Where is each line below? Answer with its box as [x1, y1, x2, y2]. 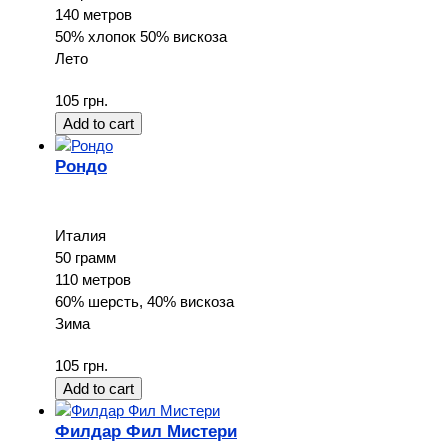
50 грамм [55, 248, 116, 266]
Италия [55, 226, 106, 244]
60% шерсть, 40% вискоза [55, 292, 234, 310]
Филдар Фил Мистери [55, 421, 237, 440]
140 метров [55, 5, 132, 23]
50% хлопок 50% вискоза [55, 27, 227, 45]
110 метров [55, 270, 131, 288]
